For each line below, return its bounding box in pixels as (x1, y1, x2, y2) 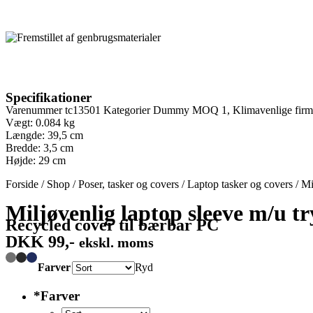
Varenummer (6, 104, 65, 116)
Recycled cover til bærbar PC (6, 216, 219, 234)
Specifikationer (6, 90, 92, 105)
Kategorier (103, 104, 150, 116)
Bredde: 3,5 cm (6, 142, 73, 154)
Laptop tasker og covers (187, 178, 293, 190)
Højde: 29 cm (6, 154, 66, 166)
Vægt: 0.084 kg (6, 117, 75, 129)
